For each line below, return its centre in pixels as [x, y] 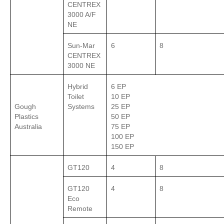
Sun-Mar [81, 46]
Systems [82, 107]
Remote [80, 209]
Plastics [26, 117]
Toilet [76, 97]
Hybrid [78, 87]
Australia [28, 127]
